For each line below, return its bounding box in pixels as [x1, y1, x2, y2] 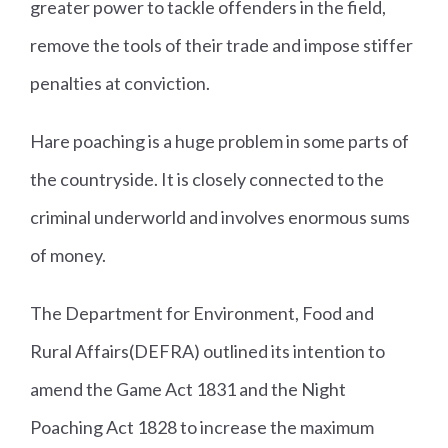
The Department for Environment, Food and [30, 302, 374, 325]
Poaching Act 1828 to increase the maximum [30, 416, 374, 439]
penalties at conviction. [30, 72, 210, 95]
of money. [30, 244, 106, 267]
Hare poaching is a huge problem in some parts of [30, 130, 409, 153]
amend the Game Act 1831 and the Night [30, 378, 346, 401]
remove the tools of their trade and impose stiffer [30, 34, 413, 57]
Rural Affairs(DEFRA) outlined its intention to [30, 340, 385, 363]
